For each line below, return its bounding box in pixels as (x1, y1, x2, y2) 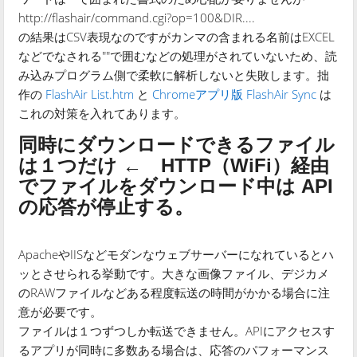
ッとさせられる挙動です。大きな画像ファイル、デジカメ (18, 265, 330, 281)
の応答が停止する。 (18, 195, 194, 218)
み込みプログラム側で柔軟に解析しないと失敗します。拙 (18, 66, 330, 83)
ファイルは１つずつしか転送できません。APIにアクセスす (18, 322, 335, 339)
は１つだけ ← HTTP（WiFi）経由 (18, 154, 330, 176)
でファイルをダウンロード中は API (18, 175, 334, 197)
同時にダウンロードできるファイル (18, 133, 335, 155)
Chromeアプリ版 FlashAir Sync (152, 85, 317, 102)
